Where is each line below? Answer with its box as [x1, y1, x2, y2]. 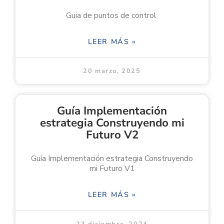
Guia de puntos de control [65, 9, 158, 21]
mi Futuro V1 [89, 162, 135, 174]
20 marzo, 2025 [83, 66, 141, 75]
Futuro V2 [85, 126, 138, 142]
